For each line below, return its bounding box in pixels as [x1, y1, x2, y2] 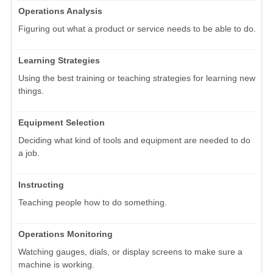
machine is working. [18, 259, 94, 269]
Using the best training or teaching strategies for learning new [18, 73, 255, 83]
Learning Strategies [18, 55, 100, 65]
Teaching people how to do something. [18, 197, 167, 207]
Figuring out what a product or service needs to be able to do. [18, 23, 256, 34]
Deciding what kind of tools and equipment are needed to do [18, 135, 250, 145]
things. [18, 85, 44, 96]
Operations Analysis [18, 5, 102, 16]
